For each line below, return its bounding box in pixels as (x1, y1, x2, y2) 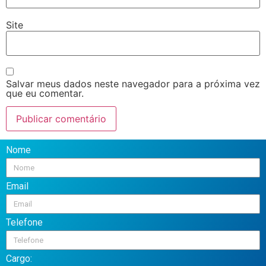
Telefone (6, 217, 43, 229)
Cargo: (6, 253, 32, 265)
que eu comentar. (6, 87, 84, 99)
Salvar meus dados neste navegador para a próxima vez (6, 77, 260, 90)
